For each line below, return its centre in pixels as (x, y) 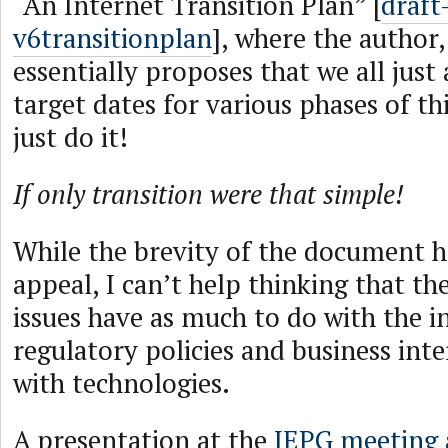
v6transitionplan (112, 38)
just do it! (70, 137)
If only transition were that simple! (208, 194)
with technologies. (121, 383)
